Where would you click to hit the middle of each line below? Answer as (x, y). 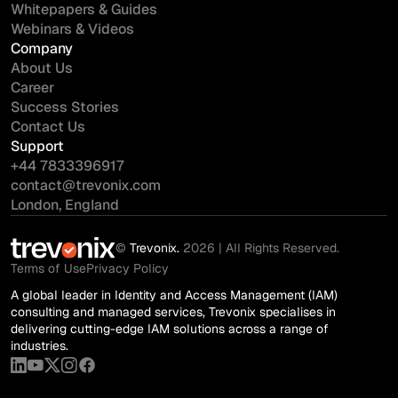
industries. (40, 346)
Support (37, 147)
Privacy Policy (127, 269)
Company (42, 49)
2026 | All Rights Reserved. (261, 247)
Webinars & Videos (72, 29)
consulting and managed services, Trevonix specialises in (173, 312)
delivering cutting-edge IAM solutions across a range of (170, 329)
